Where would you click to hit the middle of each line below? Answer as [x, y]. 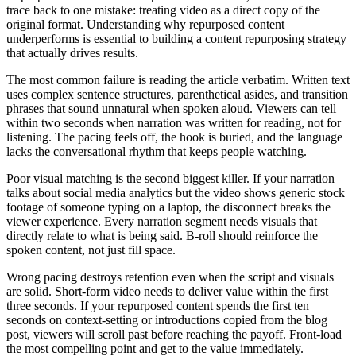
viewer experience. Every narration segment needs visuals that [162, 222]
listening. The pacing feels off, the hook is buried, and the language [174, 137]
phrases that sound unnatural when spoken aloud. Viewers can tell [171, 109]
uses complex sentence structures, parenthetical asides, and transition [177, 95]
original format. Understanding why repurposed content [145, 25]
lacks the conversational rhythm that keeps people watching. [157, 152]
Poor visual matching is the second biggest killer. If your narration [170, 179]
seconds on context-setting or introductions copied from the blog [167, 320]
